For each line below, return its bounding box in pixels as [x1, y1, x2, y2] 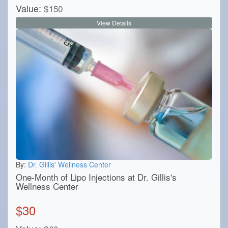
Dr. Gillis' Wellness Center [28, 159, 111, 169]
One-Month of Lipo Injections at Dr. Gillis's [16, 170, 177, 183]
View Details [97, 18, 131, 27]
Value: [16, 2, 41, 15]
